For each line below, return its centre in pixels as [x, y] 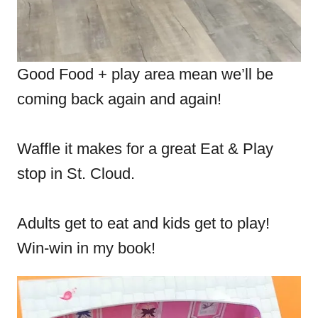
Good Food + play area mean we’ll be [145, 74]
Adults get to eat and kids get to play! [146, 223]
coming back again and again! [119, 99]
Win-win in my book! [86, 248]
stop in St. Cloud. [80, 174]
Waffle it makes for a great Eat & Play [145, 149]
